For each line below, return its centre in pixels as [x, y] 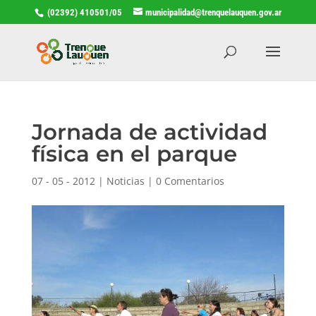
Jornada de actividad [149, 132]
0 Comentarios [190, 181]
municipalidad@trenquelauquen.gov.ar [213, 12]
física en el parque [134, 153]
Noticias [125, 181]
